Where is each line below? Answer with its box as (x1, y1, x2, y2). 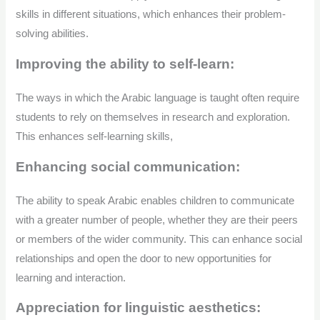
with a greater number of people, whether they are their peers (16, 214, 299, 226)
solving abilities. (16, 28, 89, 40)
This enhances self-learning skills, (16, 130, 174, 142)
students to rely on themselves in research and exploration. (16, 111, 291, 123)
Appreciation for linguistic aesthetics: (16, 300, 265, 316)
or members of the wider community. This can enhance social (16, 233, 303, 245)
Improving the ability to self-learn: (16, 56, 235, 71)
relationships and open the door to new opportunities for (16, 252, 272, 264)
